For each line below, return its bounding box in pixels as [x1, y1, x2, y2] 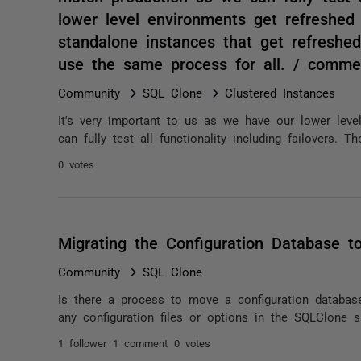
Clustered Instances [225, 86, 335, 98]
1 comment [113, 338, 168, 348]
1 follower [58, 338, 106, 348]
